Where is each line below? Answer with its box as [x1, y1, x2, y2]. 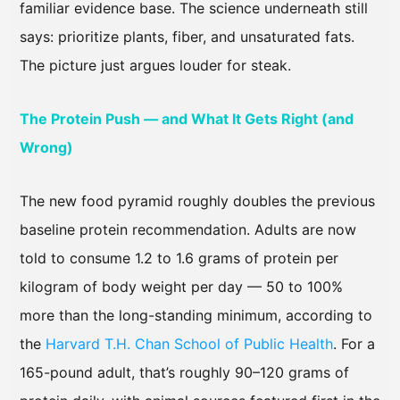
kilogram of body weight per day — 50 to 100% [20, 278, 343, 296]
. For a [333, 335, 375, 354]
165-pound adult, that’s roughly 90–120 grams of [20, 363, 349, 382]
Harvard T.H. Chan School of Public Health [46, 335, 333, 354]
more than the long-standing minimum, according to [20, 306, 372, 325]
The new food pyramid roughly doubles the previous [20, 192, 375, 211]
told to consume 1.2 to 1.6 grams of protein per [20, 249, 338, 268]
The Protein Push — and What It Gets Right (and [20, 110, 354, 129]
